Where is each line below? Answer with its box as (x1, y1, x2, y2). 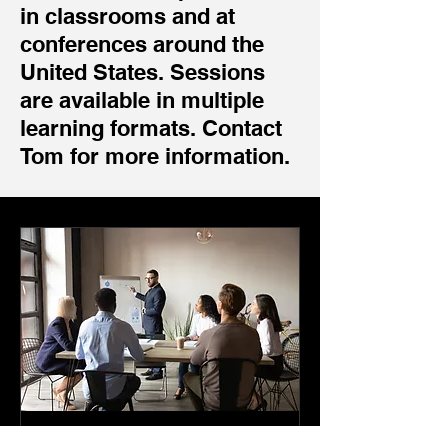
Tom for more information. (20, 143, 290, 169)
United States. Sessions (20, 59, 265, 85)
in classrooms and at (20, 3, 235, 29)
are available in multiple (20, 87, 264, 113)
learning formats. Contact (20, 115, 282, 141)
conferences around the (20, 31, 264, 57)
